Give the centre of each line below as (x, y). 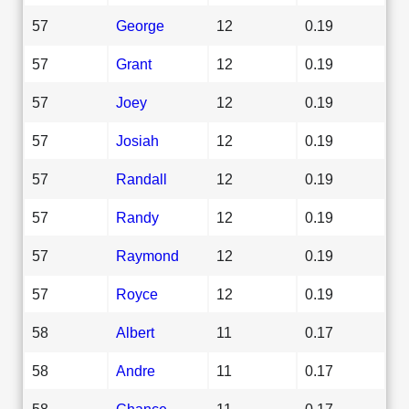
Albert (135, 332)
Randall (142, 178)
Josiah (137, 140)
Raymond (147, 255)
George (140, 25)
